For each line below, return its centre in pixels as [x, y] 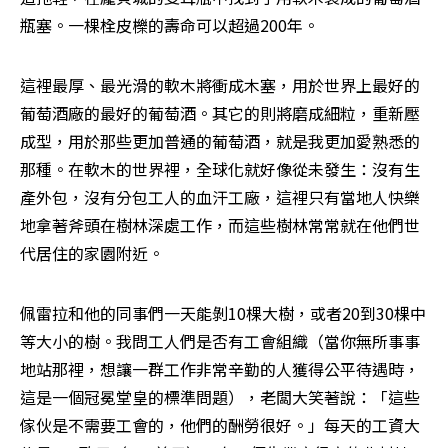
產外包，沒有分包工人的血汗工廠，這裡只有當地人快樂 [220, 196]
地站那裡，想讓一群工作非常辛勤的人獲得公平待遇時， [220, 368]
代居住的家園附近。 [92, 252]
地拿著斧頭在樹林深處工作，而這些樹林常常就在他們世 [220, 224]
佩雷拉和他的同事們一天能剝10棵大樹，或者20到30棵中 [223, 312]
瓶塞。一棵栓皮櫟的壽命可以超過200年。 [169, 24]
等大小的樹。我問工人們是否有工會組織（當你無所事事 [220, 340]
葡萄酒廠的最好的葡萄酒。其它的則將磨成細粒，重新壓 [220, 112]
